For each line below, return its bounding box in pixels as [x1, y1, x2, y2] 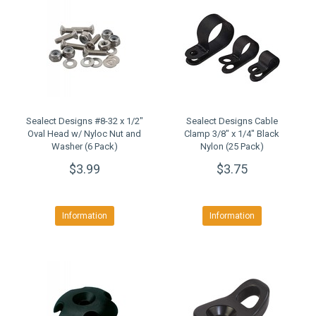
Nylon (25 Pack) [200, 141, 264, 152]
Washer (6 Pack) [51, 141, 118, 152]
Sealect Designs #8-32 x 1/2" [25, 116, 143, 126]
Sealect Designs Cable [186, 116, 278, 126]
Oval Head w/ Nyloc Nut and [28, 128, 141, 139]
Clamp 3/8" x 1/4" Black [184, 128, 279, 139]
